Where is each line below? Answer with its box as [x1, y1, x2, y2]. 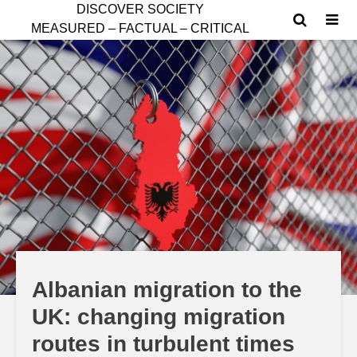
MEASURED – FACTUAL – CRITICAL [31, 22, 249, 35]
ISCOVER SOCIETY [86, 2, 204, 16]
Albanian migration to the [32, 277, 302, 302]
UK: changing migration [32, 304, 285, 329]
